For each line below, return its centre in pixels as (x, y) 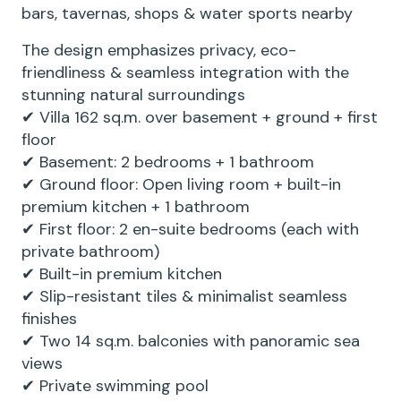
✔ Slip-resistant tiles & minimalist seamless (184, 296)
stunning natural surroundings (133, 95)
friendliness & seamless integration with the (185, 73)
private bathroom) (90, 252)
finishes (49, 319)
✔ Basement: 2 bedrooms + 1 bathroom (168, 162)
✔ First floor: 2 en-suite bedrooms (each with (190, 229)
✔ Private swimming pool (115, 386)
